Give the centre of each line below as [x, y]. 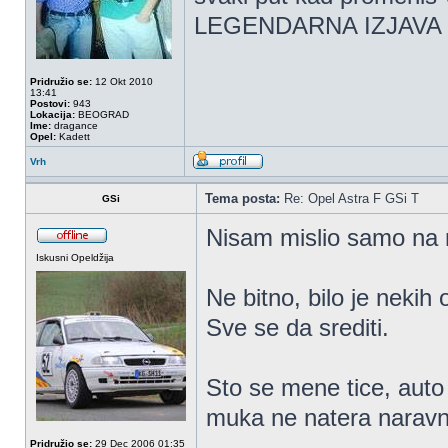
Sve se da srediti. [297, 327]
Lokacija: [52, 114]
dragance [74, 125]
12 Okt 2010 [122, 81]
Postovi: [50, 103]
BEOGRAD [102, 114]
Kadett [73, 136]
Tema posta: [242, 198]
